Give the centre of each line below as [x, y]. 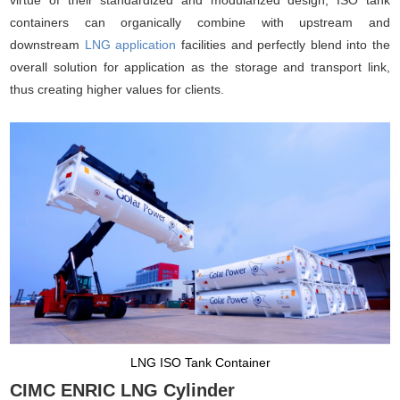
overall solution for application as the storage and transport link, [200, 67]
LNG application [130, 44]
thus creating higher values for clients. [117, 89]
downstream [47, 44]
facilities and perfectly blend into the [283, 44]
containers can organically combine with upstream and [200, 22]
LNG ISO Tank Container [200, 362]
